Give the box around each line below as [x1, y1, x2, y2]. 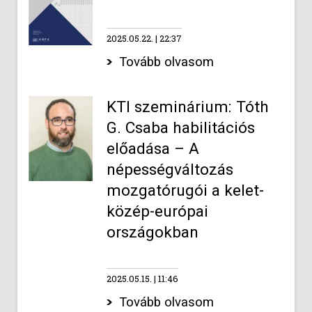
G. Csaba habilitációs [106, 118, 255, 137]
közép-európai [106, 202, 208, 221]
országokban [106, 223, 198, 242]
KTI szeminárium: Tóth [106, 97, 269, 116]
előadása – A [106, 139, 199, 158]
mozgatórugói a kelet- [106, 181, 264, 200]
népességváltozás [106, 160, 233, 179]
